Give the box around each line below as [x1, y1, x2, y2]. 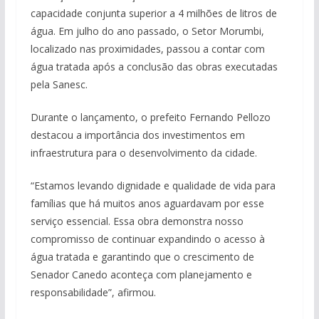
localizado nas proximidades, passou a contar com [30, 41, 265, 56]
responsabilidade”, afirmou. [30, 285, 156, 299]
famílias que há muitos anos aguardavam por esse [30, 196, 264, 210]
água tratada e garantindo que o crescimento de [30, 249, 254, 263]
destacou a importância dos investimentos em [30, 127, 245, 142]
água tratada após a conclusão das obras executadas [30, 59, 278, 73]
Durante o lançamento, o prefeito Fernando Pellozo [30, 110, 271, 124]
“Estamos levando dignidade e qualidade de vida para [30, 178, 276, 192]
